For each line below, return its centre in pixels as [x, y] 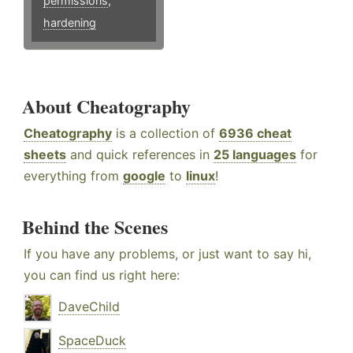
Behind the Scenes [95, 226]
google [144, 175]
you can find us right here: [102, 275]
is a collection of [165, 133]
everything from [73, 175]
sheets [45, 154]
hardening [70, 22]
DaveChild [89, 306]
